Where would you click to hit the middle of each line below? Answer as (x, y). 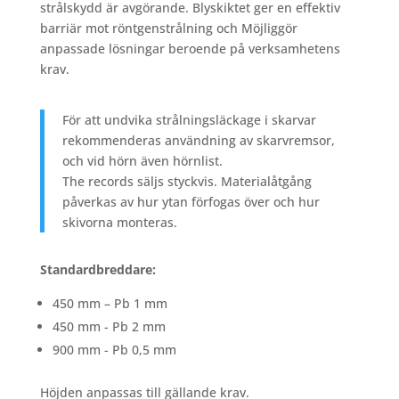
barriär (62, 28)
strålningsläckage (210, 120)
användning (202, 141)
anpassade (74, 49)
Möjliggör (269, 28)
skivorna (89, 223)
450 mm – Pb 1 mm (110, 304)
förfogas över (232, 202)
